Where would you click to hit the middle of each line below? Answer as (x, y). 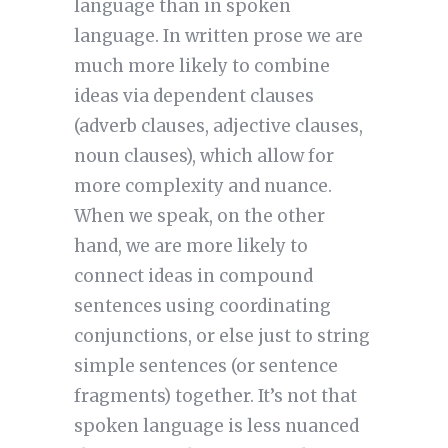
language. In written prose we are (218, 36)
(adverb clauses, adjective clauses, (218, 126)
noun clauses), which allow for (203, 156)
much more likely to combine (201, 66)
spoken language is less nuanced (216, 426)
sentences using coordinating (202, 306)
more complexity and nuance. (202, 186)
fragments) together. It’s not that (215, 396)
